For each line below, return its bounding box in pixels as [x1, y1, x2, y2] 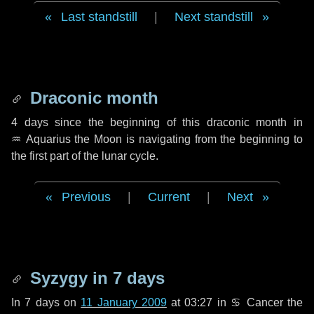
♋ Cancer [231, 296, 283, 308]
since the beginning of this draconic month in [48, 116, 303, 128]
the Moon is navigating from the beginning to [70, 133, 303, 145]
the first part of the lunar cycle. [11, 150, 158, 162]
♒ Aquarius [11, 133, 71, 145]
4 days [11, 116, 48, 128]
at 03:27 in [166, 296, 231, 308]
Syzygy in [25, 268, 113, 287]
